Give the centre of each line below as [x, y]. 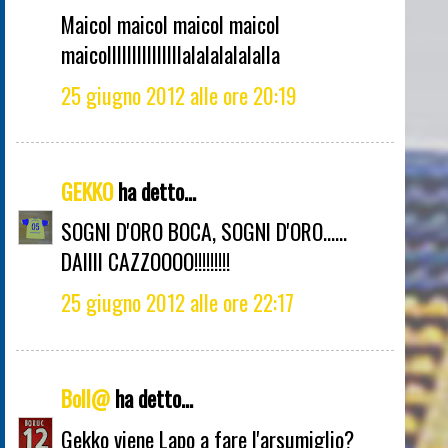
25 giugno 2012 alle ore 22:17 [177, 302]
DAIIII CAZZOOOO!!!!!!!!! [145, 261]
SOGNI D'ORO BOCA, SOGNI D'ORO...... [204, 231]
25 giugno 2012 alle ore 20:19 [179, 94]
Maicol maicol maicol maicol [170, 24]
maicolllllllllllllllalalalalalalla [170, 54]
